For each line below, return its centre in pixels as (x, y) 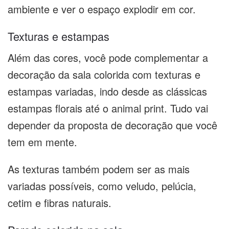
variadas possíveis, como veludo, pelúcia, (102, 186)
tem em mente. (44, 142)
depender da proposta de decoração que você (112, 125)
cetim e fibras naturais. (61, 203)
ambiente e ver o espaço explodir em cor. (102, 9)
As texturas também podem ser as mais (99, 169)
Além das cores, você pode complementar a (108, 58)
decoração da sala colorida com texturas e (104, 75)
